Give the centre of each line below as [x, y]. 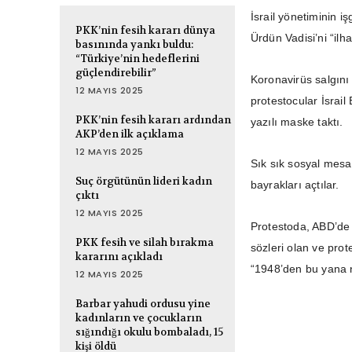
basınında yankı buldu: [134, 45]
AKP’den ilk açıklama [130, 134]
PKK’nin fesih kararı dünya [145, 31]
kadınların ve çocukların [139, 318]
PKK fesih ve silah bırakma [145, 243]
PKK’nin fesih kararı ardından [153, 120]
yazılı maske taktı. [297, 122]
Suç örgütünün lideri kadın [144, 181]
